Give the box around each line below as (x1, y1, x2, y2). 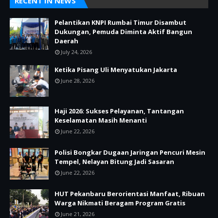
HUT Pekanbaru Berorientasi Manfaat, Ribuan (54, 189, 205, 198)
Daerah (54, 36, 78, 45)
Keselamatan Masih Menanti (54, 115, 147, 125)
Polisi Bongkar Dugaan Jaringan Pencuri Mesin (54, 147, 205, 157)
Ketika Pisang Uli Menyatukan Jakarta (54, 65, 177, 74)
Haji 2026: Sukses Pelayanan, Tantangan (54, 106, 184, 115)
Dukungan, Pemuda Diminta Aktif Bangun (54, 27, 192, 36)
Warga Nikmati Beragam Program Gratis (54, 198, 185, 207)
